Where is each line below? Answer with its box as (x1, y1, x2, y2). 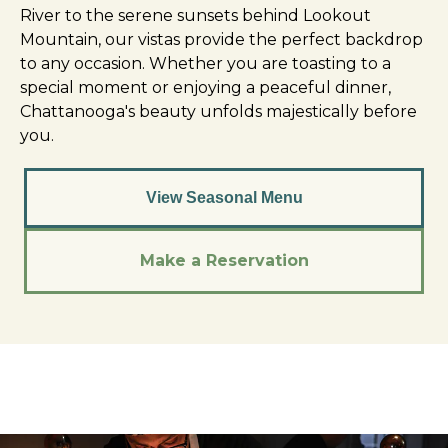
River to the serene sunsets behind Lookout (20, 6, 371, 26)
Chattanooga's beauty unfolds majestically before (20, 102, 417, 122)
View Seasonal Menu (145, 189, 303, 207)
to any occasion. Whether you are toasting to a (20, 54, 391, 74)
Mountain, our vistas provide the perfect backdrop (20, 30, 423, 50)
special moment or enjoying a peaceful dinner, (20, 78, 391, 98)
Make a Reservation (139, 251, 309, 271)
